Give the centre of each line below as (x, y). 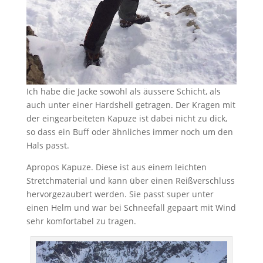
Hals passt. (48, 145)
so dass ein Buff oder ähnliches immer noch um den (129, 131)
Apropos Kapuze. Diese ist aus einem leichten (116, 167)
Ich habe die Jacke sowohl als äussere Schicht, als (123, 91)
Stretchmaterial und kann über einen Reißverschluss (130, 180)
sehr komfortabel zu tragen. (81, 221)
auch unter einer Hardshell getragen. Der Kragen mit (131, 104)
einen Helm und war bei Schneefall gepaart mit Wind (131, 207)
